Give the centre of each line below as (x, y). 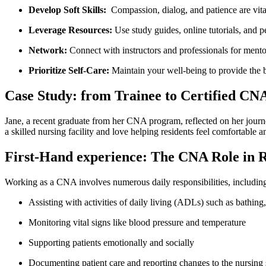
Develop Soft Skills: (67, 10)
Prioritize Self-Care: (69, 71)
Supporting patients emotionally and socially (111, 242)
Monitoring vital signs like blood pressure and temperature (137, 222)
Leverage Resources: (70, 30)
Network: (48, 50)
